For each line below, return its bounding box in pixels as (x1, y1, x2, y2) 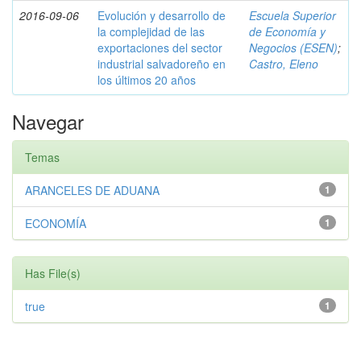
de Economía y (249, 23, 326, 39)
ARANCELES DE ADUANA (25, 182, 160, 198)
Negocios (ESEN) (249, 39, 338, 56)
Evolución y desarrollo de (98, 7, 226, 23)
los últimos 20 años (98, 72, 196, 88)
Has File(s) (25, 265, 81, 281)
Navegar (12, 107, 84, 135)
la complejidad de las (98, 23, 205, 39)
